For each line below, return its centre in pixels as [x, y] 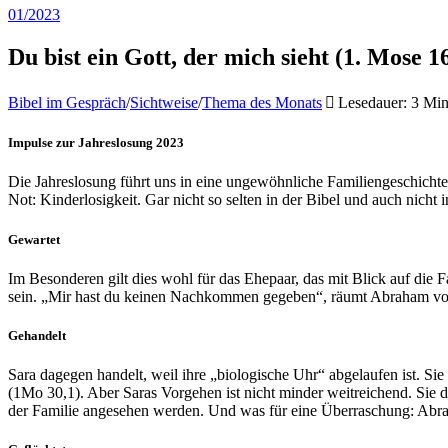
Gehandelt [37, 335]
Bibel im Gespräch [67, 103]
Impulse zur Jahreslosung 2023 [96, 143]
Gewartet [34, 239]
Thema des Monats [262, 103]
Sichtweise [164, 103]
